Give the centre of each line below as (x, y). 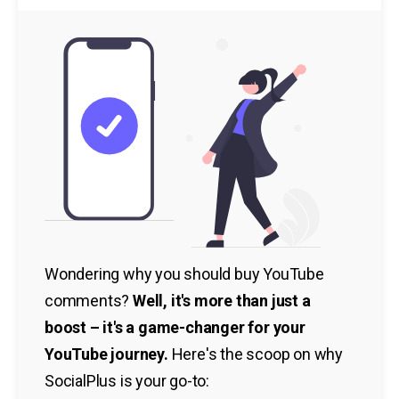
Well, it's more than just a (222, 300)
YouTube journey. (106, 354)
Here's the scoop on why (256, 354)
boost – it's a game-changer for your (175, 327)
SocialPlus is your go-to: (127, 380)
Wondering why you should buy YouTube (184, 273)
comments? (89, 300)
